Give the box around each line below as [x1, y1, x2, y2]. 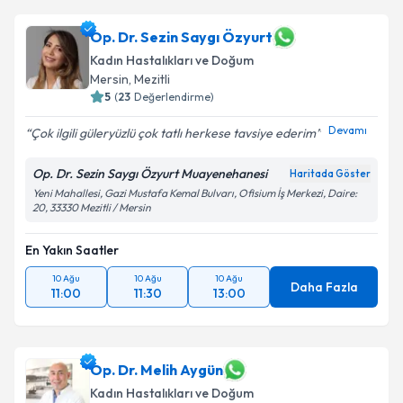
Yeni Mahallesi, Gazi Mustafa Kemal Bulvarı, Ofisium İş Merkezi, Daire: [32, 186, 357, 200]
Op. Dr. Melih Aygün [90, 361, 223, 379]
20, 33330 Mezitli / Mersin [32, 201, 151, 214]
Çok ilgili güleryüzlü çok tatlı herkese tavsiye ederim [31, 125, 316, 141]
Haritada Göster [290, 167, 371, 180]
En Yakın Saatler [25, 242, 119, 258]
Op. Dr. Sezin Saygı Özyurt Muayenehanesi [32, 166, 267, 182]
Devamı [328, 122, 367, 137]
